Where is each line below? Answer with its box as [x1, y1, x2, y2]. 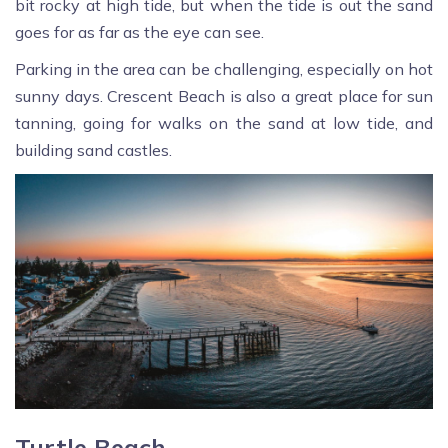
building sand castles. [15, 139, 172, 160]
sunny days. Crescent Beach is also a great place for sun [15, 85, 433, 106]
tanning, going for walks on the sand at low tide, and [15, 112, 433, 133]
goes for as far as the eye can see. [15, 21, 264, 42]
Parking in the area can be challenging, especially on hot [15, 58, 433, 79]
